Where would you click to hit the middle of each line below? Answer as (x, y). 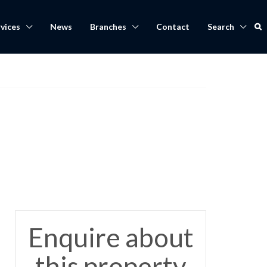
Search (221, 27)
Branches (108, 27)
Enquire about (111, 237)
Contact (173, 27)
